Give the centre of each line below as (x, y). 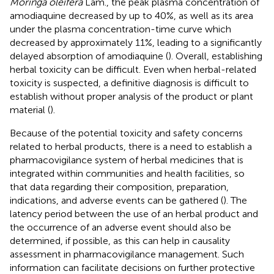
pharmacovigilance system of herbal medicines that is (127, 160)
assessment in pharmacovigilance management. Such (127, 254)
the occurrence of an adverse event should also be (120, 227)
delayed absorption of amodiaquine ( (89, 56)
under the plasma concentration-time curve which (120, 29)
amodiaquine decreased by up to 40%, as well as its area (131, 15)
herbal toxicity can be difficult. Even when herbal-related (133, 69)
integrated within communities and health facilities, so (127, 173)
